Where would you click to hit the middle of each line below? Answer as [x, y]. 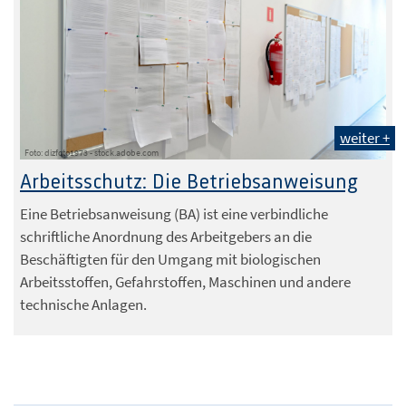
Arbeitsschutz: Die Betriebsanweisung [189, 182]
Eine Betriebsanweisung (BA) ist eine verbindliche [174, 213]
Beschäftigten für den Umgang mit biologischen [170, 259]
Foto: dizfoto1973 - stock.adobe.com [92, 152]
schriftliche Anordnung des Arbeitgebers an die [166, 236]
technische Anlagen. [83, 304]
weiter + [365, 137]
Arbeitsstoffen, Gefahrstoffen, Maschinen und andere [185, 281]
